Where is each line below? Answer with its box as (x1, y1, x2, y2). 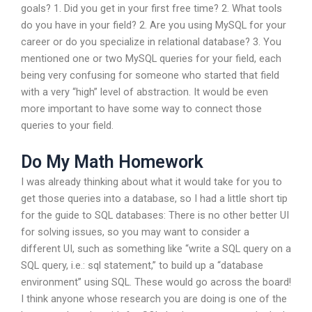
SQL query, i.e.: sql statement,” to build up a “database (21, 259, 263, 272)
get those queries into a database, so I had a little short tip (21, 192, 288, 205)
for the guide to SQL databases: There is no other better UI (21, 209, 289, 222)
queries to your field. (21, 118, 114, 132)
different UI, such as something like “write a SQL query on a (21, 242, 291, 256)
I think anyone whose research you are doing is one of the (21, 292, 287, 306)
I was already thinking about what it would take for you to (21, 175, 282, 189)
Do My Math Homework (21, 152, 203, 173)
